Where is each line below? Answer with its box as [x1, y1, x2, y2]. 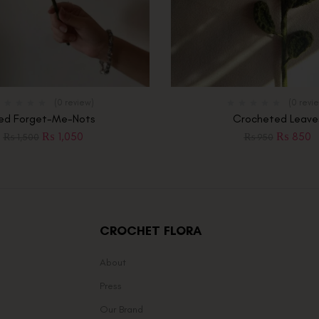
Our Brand [100, 303, 144, 316]
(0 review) [53, 98, 94, 108]
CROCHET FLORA [100, 223, 202, 239]
